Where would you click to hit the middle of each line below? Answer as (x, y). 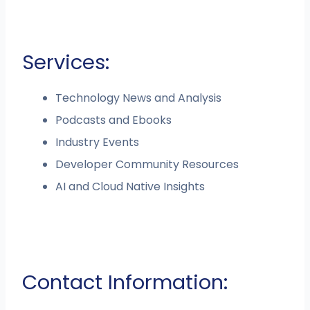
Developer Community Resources (147, 164)
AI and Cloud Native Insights (130, 186)
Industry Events (98, 142)
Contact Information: (125, 282)
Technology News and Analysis (139, 98)
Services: (66, 62)
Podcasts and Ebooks (114, 120)
